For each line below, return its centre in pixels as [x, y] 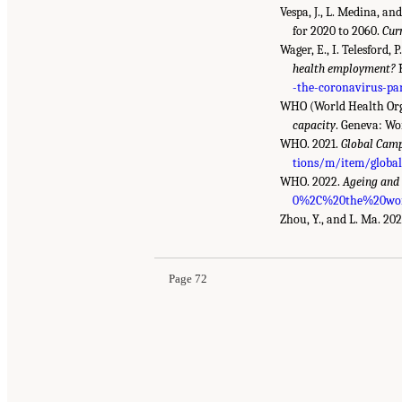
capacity [315, 125]
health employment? [345, 68]
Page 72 [188, 279]
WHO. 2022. [311, 181]
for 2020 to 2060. [338, 31]
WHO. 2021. [310, 144]
